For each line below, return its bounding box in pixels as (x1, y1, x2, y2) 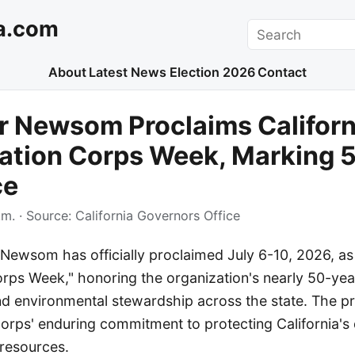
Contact (258, 64, 307, 81)
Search (246, 20, 292, 36)
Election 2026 (169, 64, 255, 81)
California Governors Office (75, 208, 240, 224)
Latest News (89, 64, 167, 81)
